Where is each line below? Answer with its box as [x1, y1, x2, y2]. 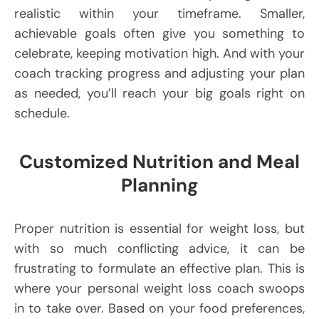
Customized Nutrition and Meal [19, 150, 300, 174]
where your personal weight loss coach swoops [14, 280, 305, 298]
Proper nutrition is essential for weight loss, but [14, 220, 305, 238]
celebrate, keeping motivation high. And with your [14, 45, 305, 63]
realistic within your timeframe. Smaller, [14, 5, 305, 23]
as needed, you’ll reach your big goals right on [14, 85, 305, 103]
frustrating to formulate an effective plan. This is [14, 260, 305, 278]
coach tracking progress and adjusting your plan [14, 65, 305, 83]
